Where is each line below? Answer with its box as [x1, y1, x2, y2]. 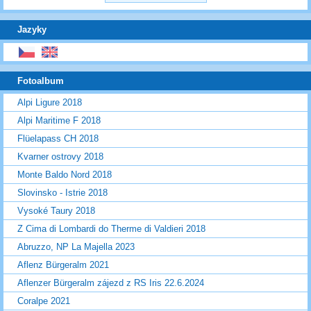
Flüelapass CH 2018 [17, 133, 99, 144]
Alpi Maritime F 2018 [17, 115, 101, 126]
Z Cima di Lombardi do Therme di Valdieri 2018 [17, 224, 205, 235]
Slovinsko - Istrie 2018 [17, 187, 108, 199]
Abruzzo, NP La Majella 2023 [17, 242, 135, 253]
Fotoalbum [17, 75, 64, 86]
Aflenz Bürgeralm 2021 [17, 260, 109, 271]
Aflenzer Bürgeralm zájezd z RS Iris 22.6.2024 [17, 278, 204, 289]
